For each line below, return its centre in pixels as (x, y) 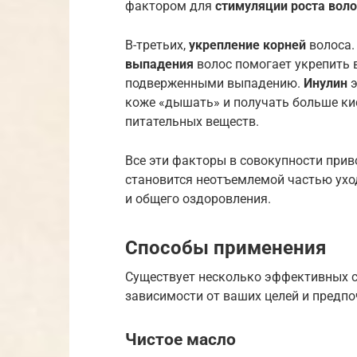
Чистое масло (180, 339)
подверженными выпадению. (214, 83)
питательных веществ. (192, 121)
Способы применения (226, 247)
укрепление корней (247, 45)
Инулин (326, 83)
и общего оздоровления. (198, 198)
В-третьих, (157, 45)
